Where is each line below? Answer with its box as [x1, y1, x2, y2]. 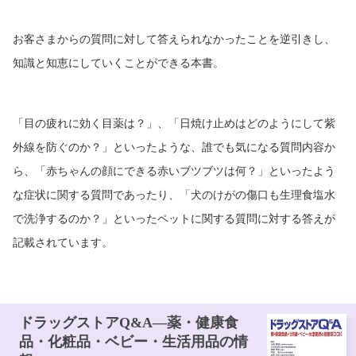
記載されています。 [13, 234, 113, 249]
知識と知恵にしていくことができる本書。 [13, 55, 224, 69]
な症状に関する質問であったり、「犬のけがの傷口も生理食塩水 [13, 187, 335, 201]
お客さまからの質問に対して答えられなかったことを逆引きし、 [13, 31, 335, 45]
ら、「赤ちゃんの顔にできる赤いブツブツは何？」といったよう [13, 163, 335, 177]
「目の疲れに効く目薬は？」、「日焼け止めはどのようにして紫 [13, 115, 335, 130]
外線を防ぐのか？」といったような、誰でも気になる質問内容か [13, 139, 335, 153]
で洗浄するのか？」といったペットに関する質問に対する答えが [13, 211, 335, 225]
